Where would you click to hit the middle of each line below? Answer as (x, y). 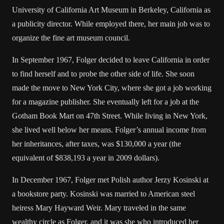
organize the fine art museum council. (71, 38)
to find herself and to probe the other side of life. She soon (103, 74)
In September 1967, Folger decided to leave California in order (111, 60)
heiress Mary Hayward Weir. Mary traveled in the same (99, 208)
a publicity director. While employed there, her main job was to (111, 24)
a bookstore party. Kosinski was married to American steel (103, 194)
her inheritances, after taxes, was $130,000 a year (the (96, 144)
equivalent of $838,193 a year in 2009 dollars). (86, 158)
